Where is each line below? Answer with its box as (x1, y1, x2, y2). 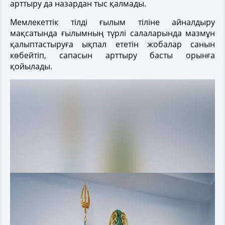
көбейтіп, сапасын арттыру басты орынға (10, 49, 215, 61)
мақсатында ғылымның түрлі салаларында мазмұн (10, 27, 215, 39)
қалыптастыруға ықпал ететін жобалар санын (10, 38, 215, 50)
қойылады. (10, 60, 52, 72)
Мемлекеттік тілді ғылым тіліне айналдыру (10, 16, 215, 28)
